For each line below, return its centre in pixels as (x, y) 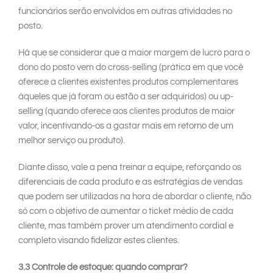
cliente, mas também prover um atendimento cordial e (126, 226)
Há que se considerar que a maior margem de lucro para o (134, 53)
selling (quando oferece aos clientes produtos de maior (126, 112)
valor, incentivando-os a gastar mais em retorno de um (126, 126)
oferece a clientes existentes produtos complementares (128, 82)
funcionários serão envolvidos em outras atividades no (125, 12)
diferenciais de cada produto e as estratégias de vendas (130, 182)
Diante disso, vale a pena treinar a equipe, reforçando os (130, 168)
